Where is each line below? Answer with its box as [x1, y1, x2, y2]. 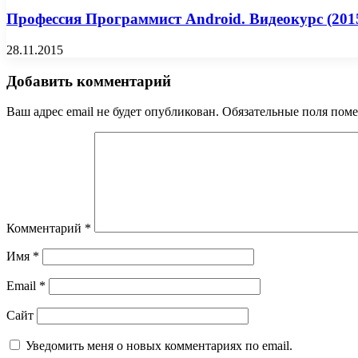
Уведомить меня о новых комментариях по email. [26, 339, 292, 353]
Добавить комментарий [6, 72, 171, 89]
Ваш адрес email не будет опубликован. [6, 105, 219, 119]
